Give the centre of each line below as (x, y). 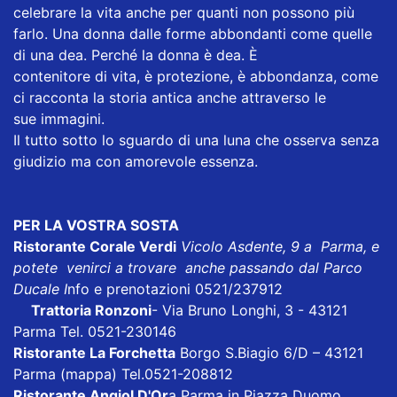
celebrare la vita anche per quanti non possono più (184, 12)
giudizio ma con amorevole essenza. (136, 161)
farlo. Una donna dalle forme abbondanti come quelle (193, 33)
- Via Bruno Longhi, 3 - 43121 (249, 310)
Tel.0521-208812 (177, 374)
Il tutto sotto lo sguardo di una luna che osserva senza (196, 140)
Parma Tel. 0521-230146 (95, 331)
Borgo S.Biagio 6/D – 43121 (269, 352)
